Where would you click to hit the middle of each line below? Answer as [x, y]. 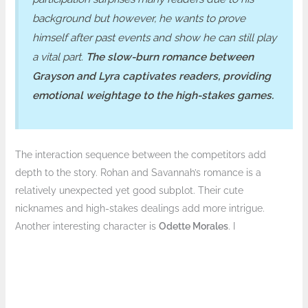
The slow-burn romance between [169, 57]
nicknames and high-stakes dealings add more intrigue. [140, 208]
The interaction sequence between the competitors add [140, 154]
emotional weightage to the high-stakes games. [153, 96]
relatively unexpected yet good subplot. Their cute [129, 190]
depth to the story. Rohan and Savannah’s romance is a [138, 172]
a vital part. [59, 57]
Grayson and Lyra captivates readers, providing [151, 77]
